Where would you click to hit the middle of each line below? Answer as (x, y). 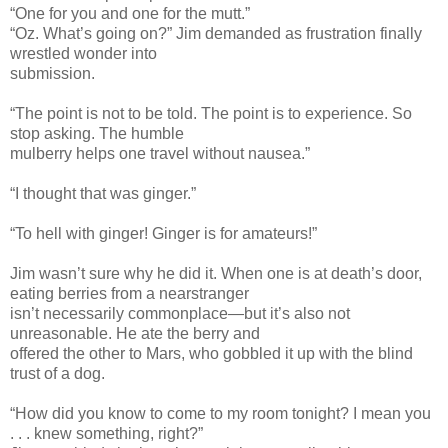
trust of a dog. (57, 373)
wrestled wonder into (83, 53)
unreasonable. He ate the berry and (135, 333)
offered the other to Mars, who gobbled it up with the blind (211, 353)
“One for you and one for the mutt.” (130, 13)
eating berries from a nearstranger (129, 293)
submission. (52, 73)
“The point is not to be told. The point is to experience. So (211, 113)
